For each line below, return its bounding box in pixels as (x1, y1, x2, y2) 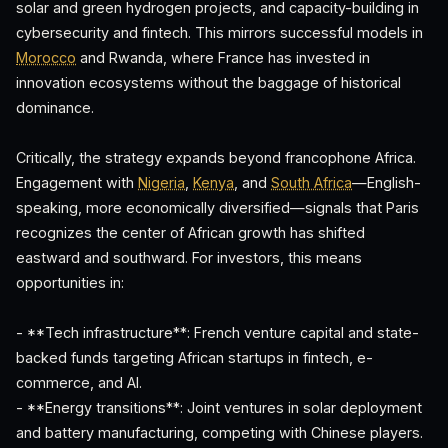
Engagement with (16, 174, 138, 191)
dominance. (16, 99, 94, 116)
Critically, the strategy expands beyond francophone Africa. (16, 149, 416, 166)
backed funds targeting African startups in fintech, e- (16, 349, 373, 366)
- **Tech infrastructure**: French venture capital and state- (16, 324, 419, 341)
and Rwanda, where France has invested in (76, 49, 370, 66)
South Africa (271, 174, 352, 191)
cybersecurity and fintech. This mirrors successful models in (16, 24, 423, 41)
